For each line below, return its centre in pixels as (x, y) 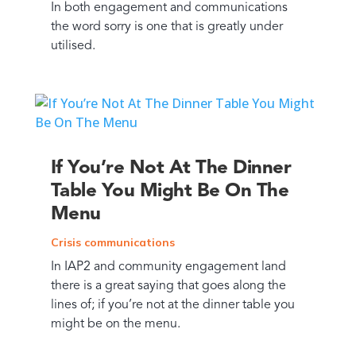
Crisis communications (112, 242)
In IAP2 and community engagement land (168, 267)
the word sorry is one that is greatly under (166, 27)
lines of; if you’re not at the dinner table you (172, 305)
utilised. (73, 46)
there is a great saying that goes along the (168, 286)
